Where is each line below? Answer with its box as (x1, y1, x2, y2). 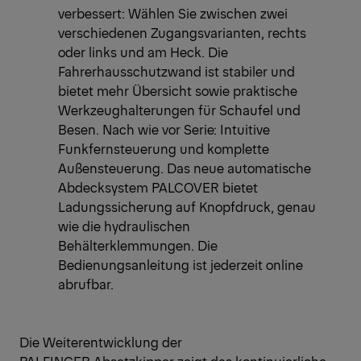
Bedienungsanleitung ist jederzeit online (58, 255, 303, 274)
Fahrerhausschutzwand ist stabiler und (58, 62, 295, 81)
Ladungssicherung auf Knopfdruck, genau (58, 197, 316, 216)
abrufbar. (58, 275, 114, 293)
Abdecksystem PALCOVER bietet (58, 178, 258, 197)
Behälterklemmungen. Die (58, 236, 218, 255)
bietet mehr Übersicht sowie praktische (58, 81, 297, 100)
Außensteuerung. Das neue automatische (58, 159, 311, 177)
